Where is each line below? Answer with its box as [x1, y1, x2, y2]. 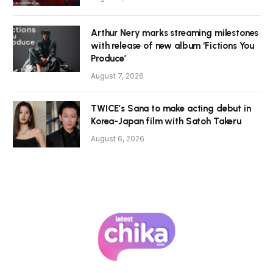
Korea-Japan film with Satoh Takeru [91, 116, 241, 127]
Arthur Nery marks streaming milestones [91, 27, 259, 39]
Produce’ [91, 53, 126, 65]
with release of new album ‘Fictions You [91, 40, 255, 52]
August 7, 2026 [91, 71, 144, 81]
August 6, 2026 [91, 134, 144, 144]
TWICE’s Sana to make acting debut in [91, 103, 251, 115]
